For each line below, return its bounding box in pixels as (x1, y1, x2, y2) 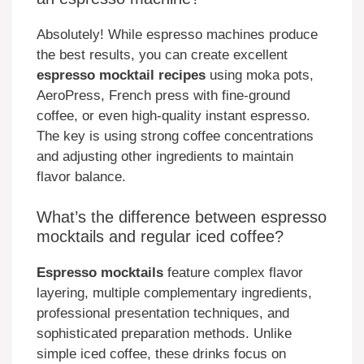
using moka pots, (206, 67, 314, 83)
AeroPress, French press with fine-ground (37, 87, 290, 103)
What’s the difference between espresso (37, 208, 327, 227)
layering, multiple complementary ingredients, (37, 285, 312, 301)
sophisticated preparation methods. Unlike (37, 326, 292, 342)
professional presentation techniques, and (37, 305, 289, 322)
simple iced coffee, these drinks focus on (37, 346, 286, 362)
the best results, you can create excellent (37, 46, 288, 63)
